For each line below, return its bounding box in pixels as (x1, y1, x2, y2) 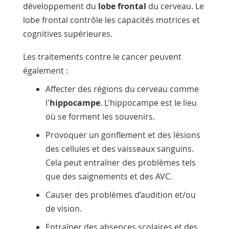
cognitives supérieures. (22, 28, 112, 39)
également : (22, 64, 68, 76)
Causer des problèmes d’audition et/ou (45, 189, 196, 200)
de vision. (45, 202, 82, 214)
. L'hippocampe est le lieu (100, 97, 197, 108)
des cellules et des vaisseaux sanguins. (45, 143, 194, 154)
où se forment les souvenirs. (45, 110, 155, 122)
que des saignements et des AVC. (45, 170, 172, 182)
